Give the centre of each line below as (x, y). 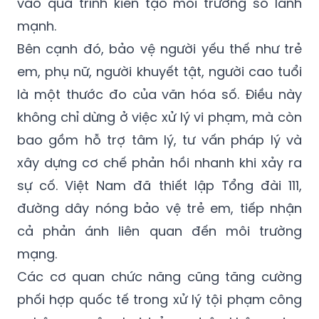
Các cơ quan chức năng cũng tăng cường (159, 277)
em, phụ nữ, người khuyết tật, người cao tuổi (159, 72)
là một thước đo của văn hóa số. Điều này (159, 95)
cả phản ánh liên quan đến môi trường (159, 231)
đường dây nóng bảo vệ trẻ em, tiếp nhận (159, 209)
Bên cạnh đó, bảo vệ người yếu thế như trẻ (159, 49)
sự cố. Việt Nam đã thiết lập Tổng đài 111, (159, 186)
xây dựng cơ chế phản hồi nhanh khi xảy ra (159, 163)
